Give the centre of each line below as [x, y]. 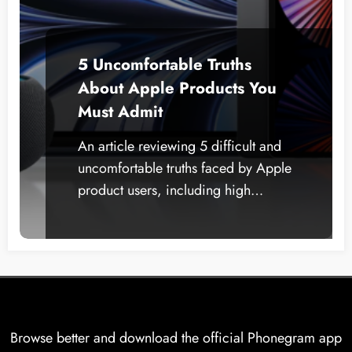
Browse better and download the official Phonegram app [176, 337]
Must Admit [120, 112]
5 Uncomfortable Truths [165, 64]
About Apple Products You [177, 88]
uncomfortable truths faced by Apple [185, 168]
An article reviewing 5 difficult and [180, 146]
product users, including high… [170, 190]
